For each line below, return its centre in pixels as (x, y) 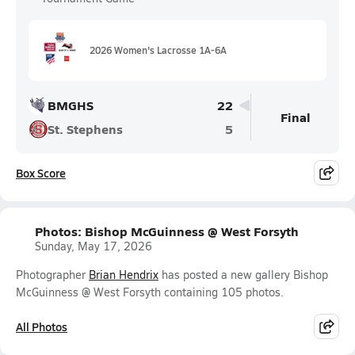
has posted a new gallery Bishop (243, 275)
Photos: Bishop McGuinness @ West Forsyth (167, 231)
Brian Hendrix (124, 275)
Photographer (52, 275)
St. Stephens (85, 129)
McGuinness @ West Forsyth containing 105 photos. (150, 292)
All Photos (42, 326)
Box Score (41, 173)
